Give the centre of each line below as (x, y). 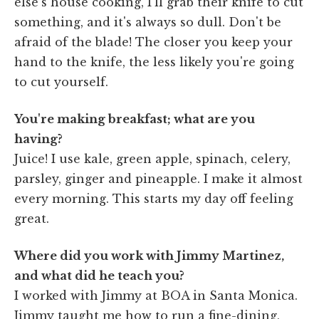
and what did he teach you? (99, 275)
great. (32, 218)
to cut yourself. (61, 82)
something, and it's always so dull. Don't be (148, 22)
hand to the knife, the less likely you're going (154, 62)
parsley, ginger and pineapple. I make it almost (158, 178)
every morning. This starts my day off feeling (154, 198)
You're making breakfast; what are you (135, 119)
